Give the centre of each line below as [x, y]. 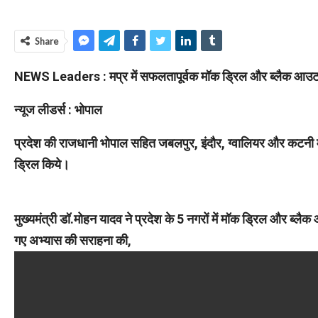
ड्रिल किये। [42, 164]
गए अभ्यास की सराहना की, [73, 240]
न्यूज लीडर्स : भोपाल [58, 109]
